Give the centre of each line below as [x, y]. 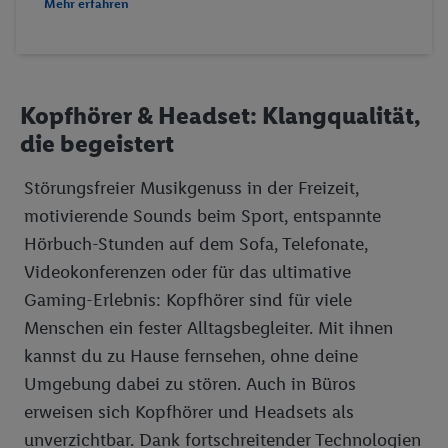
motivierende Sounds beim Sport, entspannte [202, 216]
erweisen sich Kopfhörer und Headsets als [189, 412]
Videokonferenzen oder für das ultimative [187, 272]
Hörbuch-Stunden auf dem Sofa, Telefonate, [196, 244]
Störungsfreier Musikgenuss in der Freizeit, [191, 188]
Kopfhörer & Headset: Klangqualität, [220, 115]
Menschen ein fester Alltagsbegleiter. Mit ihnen [208, 328]
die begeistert [97, 143]
